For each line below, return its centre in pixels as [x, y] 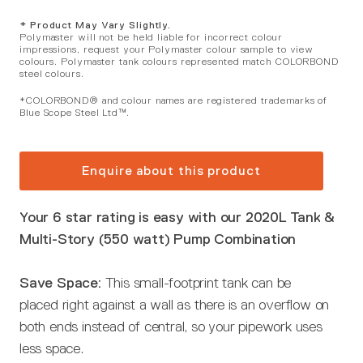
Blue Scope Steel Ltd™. [75, 113]
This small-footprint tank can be [198, 283]
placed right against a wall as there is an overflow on [175, 305]
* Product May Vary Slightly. [96, 25]
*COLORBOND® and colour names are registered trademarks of [174, 100]
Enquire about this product [171, 171]
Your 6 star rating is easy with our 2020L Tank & [177, 217]
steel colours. [52, 74]
